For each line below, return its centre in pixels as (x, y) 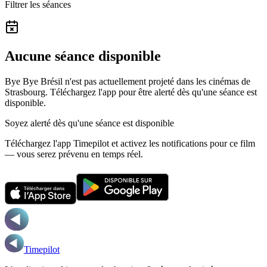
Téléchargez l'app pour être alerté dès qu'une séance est (153, 92)
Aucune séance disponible (83, 56)
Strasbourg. (26, 92)
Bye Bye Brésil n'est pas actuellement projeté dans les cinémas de (128, 81)
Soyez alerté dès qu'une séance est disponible (89, 123)
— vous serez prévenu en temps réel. (74, 154)
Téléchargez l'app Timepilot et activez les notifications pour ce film (130, 143)
